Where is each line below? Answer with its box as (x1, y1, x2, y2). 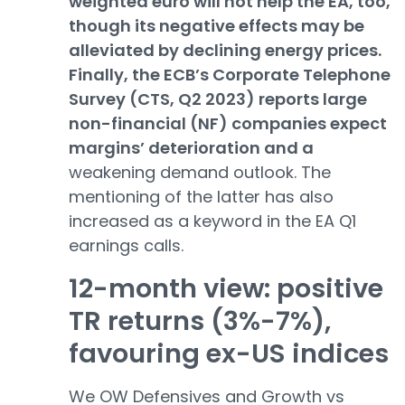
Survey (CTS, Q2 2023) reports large (69, 88, 367, 110)
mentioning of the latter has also (69, 185, 334, 208)
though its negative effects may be (69, 14, 364, 37)
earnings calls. (69, 234, 184, 257)
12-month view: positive (69, 270, 383, 306)
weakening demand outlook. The (69, 161, 331, 184)
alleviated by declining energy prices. (69, 39, 381, 61)
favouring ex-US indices (69, 335, 389, 372)
